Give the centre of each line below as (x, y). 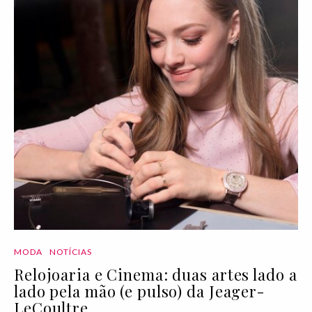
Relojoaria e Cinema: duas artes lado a (156, 274)
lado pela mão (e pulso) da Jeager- (140, 291)
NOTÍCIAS (71, 252)
